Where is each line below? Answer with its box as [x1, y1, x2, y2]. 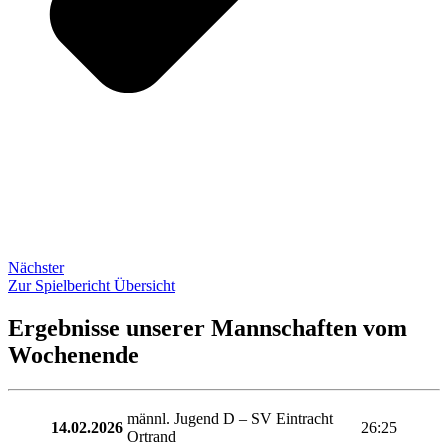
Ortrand [127, 427, 176, 445]
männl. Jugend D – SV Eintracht [127, 409, 333, 427]
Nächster [8, 258, 64, 276]
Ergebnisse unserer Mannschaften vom [8, 314, 407, 341]
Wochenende [8, 341, 139, 368]
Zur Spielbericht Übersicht [8, 276, 175, 294]
